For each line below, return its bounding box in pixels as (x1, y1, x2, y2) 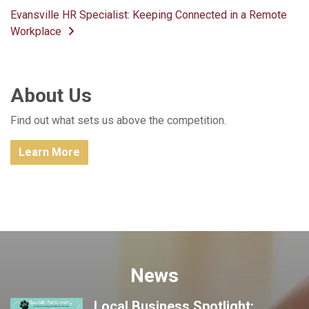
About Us (10, 84, 92, 108)
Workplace (10, 25, 64, 39)
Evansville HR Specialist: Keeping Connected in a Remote (10, 8, 287, 22)
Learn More (19, 146, 80, 159)
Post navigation (20, 6, 176, 33)
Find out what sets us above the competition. (10, 114, 226, 128)
